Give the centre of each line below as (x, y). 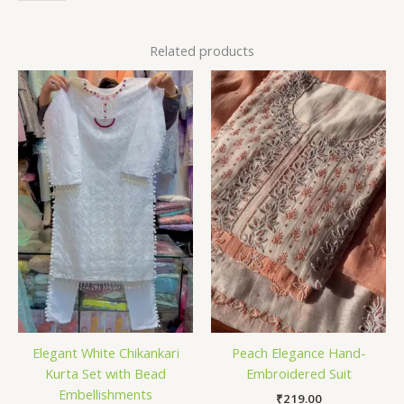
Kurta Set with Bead (106, 374)
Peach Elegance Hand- (298, 353)
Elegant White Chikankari (106, 353)
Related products (202, 50)
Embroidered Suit (298, 374)
